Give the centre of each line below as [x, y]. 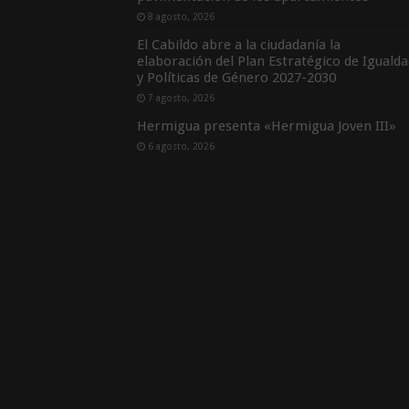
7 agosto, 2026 [181, 98]
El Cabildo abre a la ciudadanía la [238, 45]
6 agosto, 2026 [181, 147]
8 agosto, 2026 [181, 17]
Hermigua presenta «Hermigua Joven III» [266, 126]
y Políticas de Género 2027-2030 [236, 78]
